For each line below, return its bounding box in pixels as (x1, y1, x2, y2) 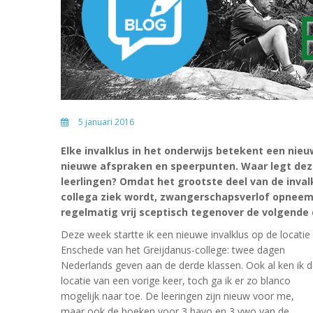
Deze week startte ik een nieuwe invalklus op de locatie (61, 228, 310, 241)
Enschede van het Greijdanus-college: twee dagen (61, 243, 285, 256)
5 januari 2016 (78, 116, 134, 128)
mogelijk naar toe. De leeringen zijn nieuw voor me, (61, 289, 294, 303)
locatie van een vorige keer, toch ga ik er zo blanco (61, 274, 291, 287)
